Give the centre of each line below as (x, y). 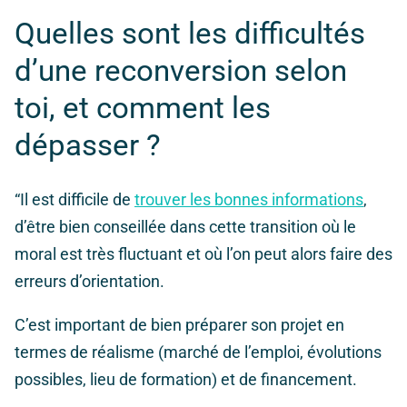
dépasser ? (88, 145)
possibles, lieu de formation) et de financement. (186, 380)
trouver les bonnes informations (249, 200)
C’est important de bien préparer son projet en (179, 325)
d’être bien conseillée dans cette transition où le (185, 227)
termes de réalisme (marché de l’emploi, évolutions (198, 352)
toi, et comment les (143, 108)
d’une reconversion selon (181, 71)
